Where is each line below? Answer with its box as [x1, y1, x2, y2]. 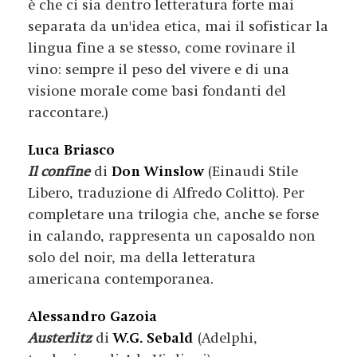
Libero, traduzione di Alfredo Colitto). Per [28, 185, 304, 202]
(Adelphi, [194, 330, 257, 347]
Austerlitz [28, 330, 92, 347]
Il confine [28, 163, 90, 180]
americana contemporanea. [28, 271, 214, 288]
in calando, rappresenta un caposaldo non [28, 228, 316, 245]
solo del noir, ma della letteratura [28, 249, 256, 266]
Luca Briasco [28, 142, 115, 159]
